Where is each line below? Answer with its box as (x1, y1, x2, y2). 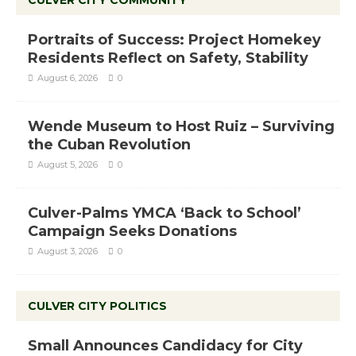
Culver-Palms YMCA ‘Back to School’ (28, 203, 301, 222)
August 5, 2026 (37, 158, 98, 170)
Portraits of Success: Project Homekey (28, 30, 321, 48)
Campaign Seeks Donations (28, 222, 237, 240)
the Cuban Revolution (28, 135, 191, 153)
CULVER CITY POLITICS (28, 298, 167, 313)
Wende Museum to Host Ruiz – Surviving (28, 117, 335, 135)
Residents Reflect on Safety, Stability (28, 48, 308, 67)
